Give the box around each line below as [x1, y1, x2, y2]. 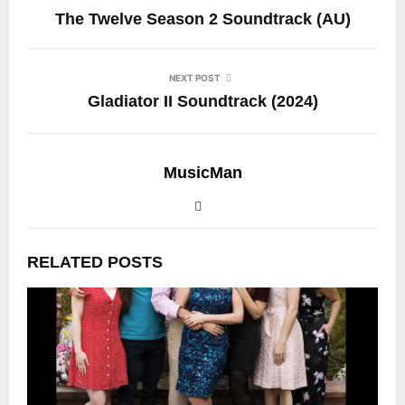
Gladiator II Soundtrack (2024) [87, 92, 318, 111]
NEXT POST [168, 72, 221, 84]
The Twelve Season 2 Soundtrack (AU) [54, 10, 351, 29]
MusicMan [163, 164, 242, 183]
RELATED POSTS [27, 253, 163, 272]
